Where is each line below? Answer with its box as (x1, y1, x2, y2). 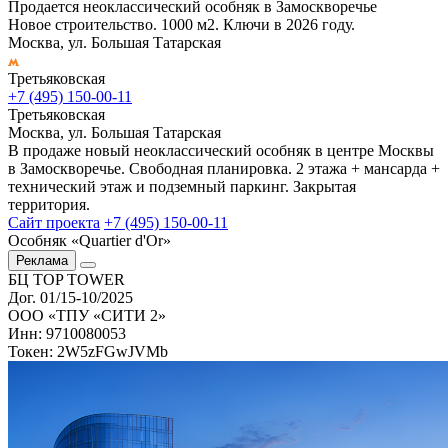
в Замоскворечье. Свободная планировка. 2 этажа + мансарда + (8, 159, 440, 177)
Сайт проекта (8, 213, 100, 231)
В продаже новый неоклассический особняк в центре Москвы (8, 141, 434, 159)
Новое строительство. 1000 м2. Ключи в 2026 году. (8, 15, 355, 33)
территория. (8, 195, 90, 213)
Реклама (16, 252, 68, 268)
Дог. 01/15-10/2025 (8, 288, 133, 306)
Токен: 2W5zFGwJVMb (8, 342, 168, 360)
